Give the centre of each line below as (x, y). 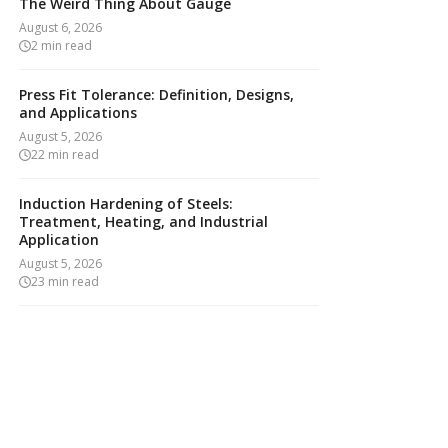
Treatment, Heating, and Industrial (144, 221)
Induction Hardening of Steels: (126, 203)
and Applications (78, 112)
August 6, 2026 (61, 27)
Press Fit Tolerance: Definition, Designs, (157, 94)
